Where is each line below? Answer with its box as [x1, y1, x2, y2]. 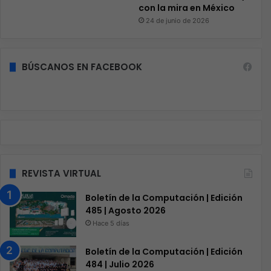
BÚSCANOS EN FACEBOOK [22, 60, 142, 74]
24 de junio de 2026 [145, 16, 209, 25]
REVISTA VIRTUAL [22, 167, 101, 180]
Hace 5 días [93, 219, 129, 228]
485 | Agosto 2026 [85, 204, 166, 217]
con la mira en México [138, 2, 235, 15]
